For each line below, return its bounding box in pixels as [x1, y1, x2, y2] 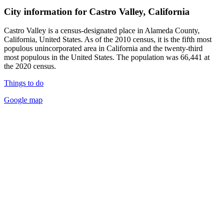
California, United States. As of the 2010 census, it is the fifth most [4, 35, 212, 44]
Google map [4, 96, 43, 105]
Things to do [4, 79, 44, 88]
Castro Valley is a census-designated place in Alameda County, [4, 26, 200, 35]
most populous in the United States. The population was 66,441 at [4, 53, 210, 62]
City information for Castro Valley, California [4, 6, 190, 17]
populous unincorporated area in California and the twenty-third [4, 44, 203, 53]
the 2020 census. [4, 62, 56, 71]
